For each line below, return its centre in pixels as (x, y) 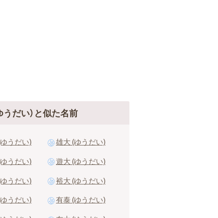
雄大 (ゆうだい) (81, 142)
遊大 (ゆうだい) (81, 161)
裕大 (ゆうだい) (81, 180)
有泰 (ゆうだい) (81, 200)
